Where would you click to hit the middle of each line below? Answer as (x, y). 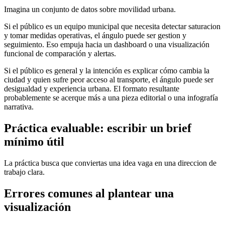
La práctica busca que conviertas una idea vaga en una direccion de (110, 163)
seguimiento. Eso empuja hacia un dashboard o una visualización (107, 44)
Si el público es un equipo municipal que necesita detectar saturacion (112, 26)
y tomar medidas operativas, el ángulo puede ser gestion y (95, 35)
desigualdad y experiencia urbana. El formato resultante (92, 88)
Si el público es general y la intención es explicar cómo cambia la (107, 70)
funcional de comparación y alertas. (60, 53)
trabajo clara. (24, 172)
